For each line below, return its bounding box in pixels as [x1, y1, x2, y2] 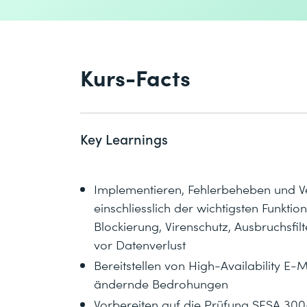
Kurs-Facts [80, 61, 191, 93]
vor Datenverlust [94, 235, 186, 253]
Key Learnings [80, 129, 168, 148]
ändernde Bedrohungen [94, 274, 228, 292]
